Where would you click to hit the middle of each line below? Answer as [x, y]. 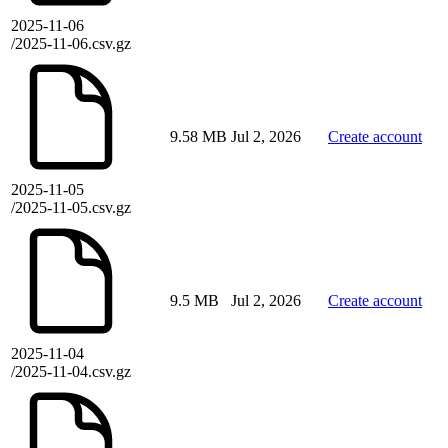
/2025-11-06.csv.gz [71, 44]
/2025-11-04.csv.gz [71, 372]
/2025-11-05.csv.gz [71, 208]
